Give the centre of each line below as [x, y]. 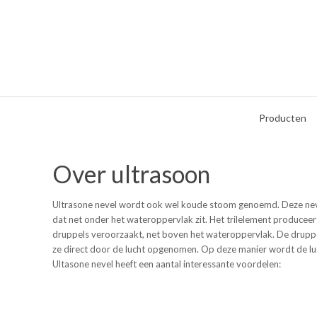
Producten [283, 118]
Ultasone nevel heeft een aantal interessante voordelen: [167, 264]
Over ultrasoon [131, 174]
